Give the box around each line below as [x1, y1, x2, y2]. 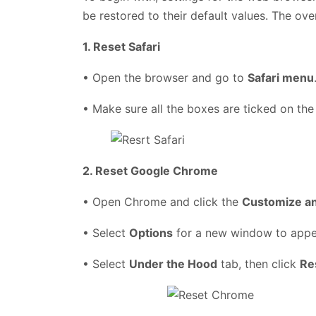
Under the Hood [129, 256, 217, 271]
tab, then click [217, 256, 300, 271]
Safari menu [248, 70, 314, 85]
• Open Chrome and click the [83, 194, 242, 209]
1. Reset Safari [83, 39, 160, 54]
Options [129, 225, 173, 240]
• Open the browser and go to [83, 70, 248, 85]
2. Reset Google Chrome [83, 163, 218, 178]
